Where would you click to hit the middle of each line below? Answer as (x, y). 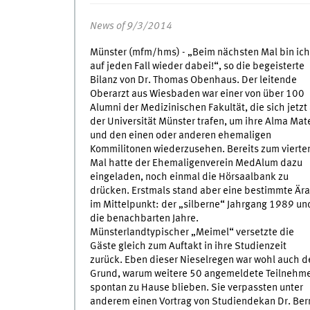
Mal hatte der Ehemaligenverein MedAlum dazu (196, 164)
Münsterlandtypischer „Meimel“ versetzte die (192, 233)
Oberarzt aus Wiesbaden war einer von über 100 (197, 94)
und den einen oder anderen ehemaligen (180, 136)
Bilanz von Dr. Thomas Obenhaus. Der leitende (193, 81)
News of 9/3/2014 (131, 27)
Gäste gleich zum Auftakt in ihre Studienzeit (188, 247)
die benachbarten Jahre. (144, 219)
